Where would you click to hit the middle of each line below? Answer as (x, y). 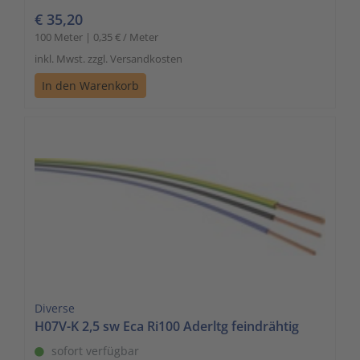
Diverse (55, 308)
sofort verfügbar (95, 350)
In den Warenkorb (90, 85)
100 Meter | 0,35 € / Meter (96, 37)
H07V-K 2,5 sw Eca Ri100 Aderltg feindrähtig (167, 326)
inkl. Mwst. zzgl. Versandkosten (108, 58)
